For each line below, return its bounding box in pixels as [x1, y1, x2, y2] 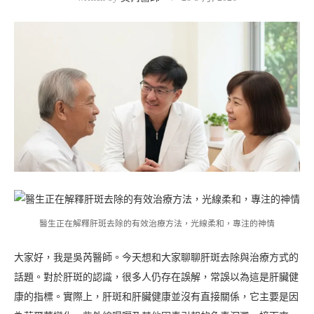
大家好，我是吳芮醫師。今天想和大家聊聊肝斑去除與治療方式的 [14, 252, 299, 264]
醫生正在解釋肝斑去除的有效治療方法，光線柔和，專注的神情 [39, 219, 275, 229]
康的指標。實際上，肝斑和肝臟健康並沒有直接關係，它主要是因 [14, 292, 299, 303]
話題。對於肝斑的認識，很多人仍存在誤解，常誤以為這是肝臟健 [14, 272, 299, 283]
